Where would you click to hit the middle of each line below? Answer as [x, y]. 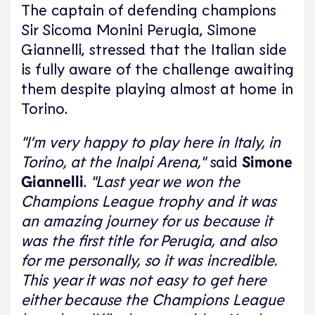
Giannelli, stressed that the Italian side [154, 48]
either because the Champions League [153, 298]
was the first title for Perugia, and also [149, 239]
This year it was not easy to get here [144, 279]
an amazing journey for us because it [147, 220]
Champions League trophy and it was [149, 200]
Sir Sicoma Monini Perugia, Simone [139, 28]
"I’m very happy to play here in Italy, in [151, 141]
